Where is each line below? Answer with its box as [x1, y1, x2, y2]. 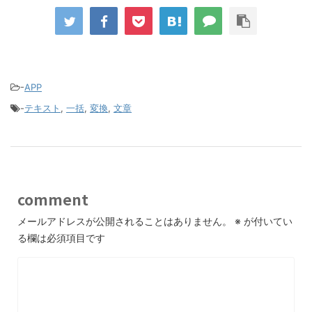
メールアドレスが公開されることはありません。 [17, 215, 232, 228]
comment [17, 189, 88, 210]
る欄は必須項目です [17, 232, 105, 244]
